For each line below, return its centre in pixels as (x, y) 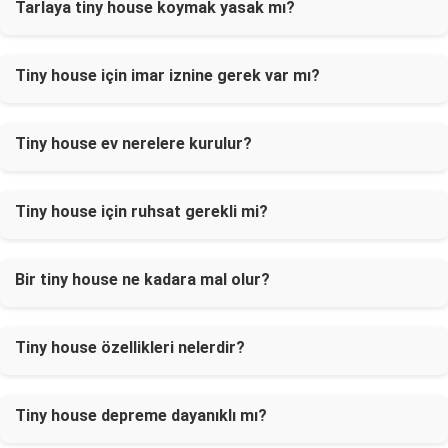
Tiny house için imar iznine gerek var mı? (167, 75)
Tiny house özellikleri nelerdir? (130, 347)
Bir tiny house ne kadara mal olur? (142, 279)
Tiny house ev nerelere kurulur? (133, 143)
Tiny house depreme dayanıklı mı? (141, 415)
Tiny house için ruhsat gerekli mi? (141, 211)
